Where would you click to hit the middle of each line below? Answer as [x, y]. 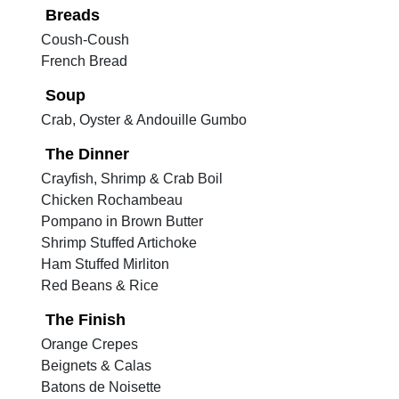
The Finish [86, 319]
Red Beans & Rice [100, 285]
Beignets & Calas [97, 365]
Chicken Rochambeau [112, 199]
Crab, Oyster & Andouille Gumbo [144, 119]
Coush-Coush [85, 39]
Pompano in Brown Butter [122, 221]
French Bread [85, 61]
